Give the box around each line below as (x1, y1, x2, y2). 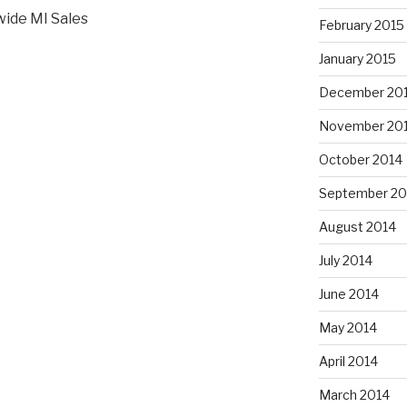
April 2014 (318, 352, 378, 369)
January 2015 (318, 50, 396, 66)
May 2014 (318, 319, 377, 335)
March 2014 (318, 386, 390, 402)
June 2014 (318, 285, 379, 302)
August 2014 (318, 218, 396, 234)
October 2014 (318, 151, 402, 167)
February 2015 (318, 16, 404, 33)
